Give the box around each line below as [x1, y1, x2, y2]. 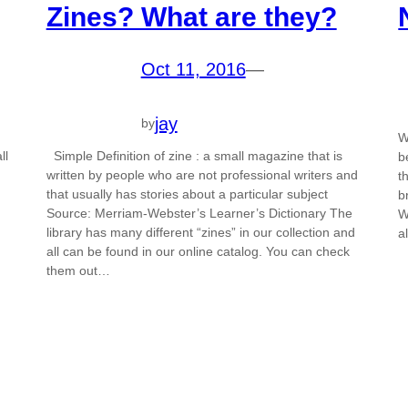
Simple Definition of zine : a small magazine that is [46, 148, 342, 163]
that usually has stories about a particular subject [46, 186, 328, 201]
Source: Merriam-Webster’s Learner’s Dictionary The [46, 205, 352, 220]
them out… [46, 262, 110, 278]
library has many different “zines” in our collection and [46, 224, 355, 240]
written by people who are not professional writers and [46, 167, 358, 182]
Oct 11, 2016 [140, 59, 246, 80]
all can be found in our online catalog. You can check [46, 243, 350, 259]
